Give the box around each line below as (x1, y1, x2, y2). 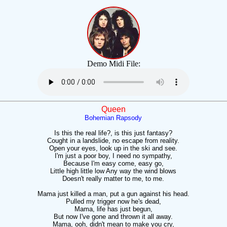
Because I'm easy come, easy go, (63, 160, 164, 167)
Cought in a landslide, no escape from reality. (47, 137, 179, 144)
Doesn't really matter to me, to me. (62, 175, 164, 182)
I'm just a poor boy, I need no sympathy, (54, 152, 172, 160)
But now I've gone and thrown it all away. (54, 213, 173, 220)
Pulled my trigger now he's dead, (65, 198, 161, 205)
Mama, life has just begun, (74, 205, 153, 213)
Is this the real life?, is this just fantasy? (54, 129, 172, 137)
